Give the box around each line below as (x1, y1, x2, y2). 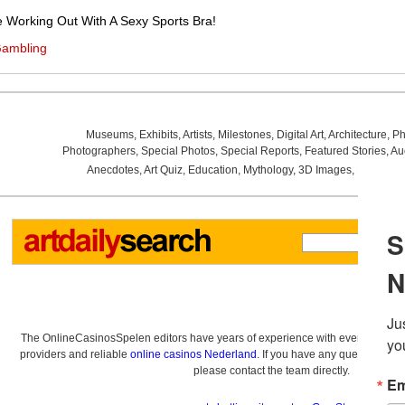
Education (187, 164, 238, 176)
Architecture (327, 128, 387, 141)
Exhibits (138, 128, 178, 141)
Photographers (61, 145, 136, 157)
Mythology (242, 164, 293, 176)
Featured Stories (304, 145, 386, 157)
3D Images (297, 164, 352, 176)
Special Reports (220, 145, 299, 157)
